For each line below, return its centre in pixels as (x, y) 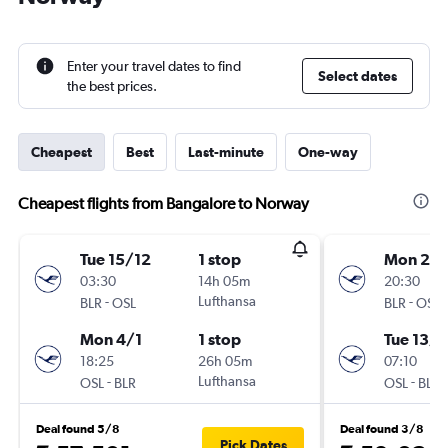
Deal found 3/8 (382, 429)
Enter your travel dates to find (154, 66)
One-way (328, 152)
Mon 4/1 (111, 339)
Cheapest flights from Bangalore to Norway (163, 203)
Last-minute (226, 152)
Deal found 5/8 (78, 429)
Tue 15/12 (115, 259)
